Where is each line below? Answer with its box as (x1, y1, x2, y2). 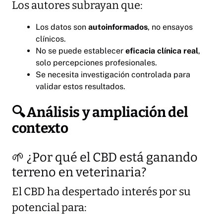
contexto (12, 119, 68, 136)
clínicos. (36, 34, 66, 44)
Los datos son (36, 22, 88, 32)
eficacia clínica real (125, 46, 198, 55)
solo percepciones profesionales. (36, 57, 157, 67)
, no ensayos (148, 22, 193, 32)
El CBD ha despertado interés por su (12, 185, 191, 198)
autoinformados (88, 22, 148, 32)
